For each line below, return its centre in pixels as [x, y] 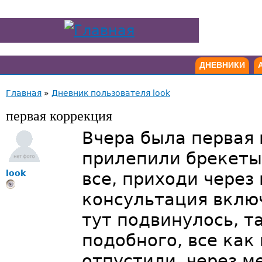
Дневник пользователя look [111, 93]
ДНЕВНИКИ [222, 65]
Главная [24, 93]
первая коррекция [59, 116]
